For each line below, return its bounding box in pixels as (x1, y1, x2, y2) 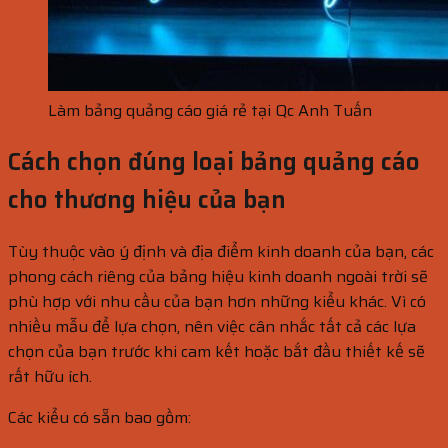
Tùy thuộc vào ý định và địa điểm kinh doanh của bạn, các (8, 238, 434, 264)
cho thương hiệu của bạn (8, 180, 292, 219)
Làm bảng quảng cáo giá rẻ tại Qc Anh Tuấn (48, 97, 372, 123)
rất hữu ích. (8, 363, 92, 389)
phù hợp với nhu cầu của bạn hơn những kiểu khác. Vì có (8, 288, 426, 314)
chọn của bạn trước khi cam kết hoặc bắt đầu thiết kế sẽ (8, 338, 425, 364)
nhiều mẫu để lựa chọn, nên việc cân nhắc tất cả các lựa (8, 313, 416, 339)
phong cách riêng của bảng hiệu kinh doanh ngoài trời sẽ (8, 263, 428, 289)
